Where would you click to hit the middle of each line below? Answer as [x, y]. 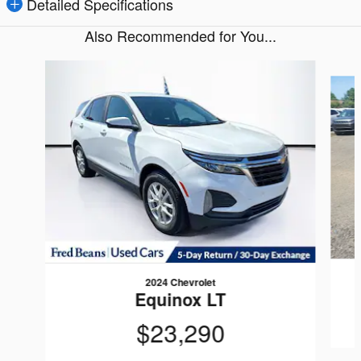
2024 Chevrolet [180, 282]
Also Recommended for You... [180, 35]
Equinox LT [180, 299]
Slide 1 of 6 [38, 68]
